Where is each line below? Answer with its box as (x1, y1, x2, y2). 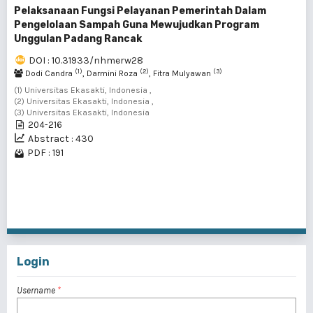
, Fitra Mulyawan (149, 68, 213, 78)
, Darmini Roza (82, 68, 140, 78)
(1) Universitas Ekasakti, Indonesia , (14, 85, 152, 95)
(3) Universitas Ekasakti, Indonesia (14, 108, 150, 117)
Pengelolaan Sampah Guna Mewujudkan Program (14, 19, 259, 31)
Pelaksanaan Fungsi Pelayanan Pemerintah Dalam (14, 5, 266, 17)
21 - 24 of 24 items (143, 209, 223, 219)
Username (17, 285, 57, 296)
